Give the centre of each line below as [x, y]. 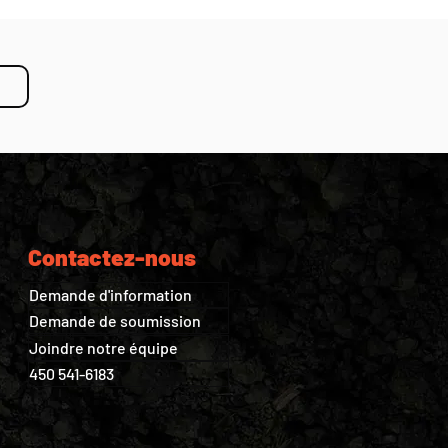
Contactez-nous [111, 257]
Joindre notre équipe [103, 347]
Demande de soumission [114, 320]
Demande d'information [110, 294]
